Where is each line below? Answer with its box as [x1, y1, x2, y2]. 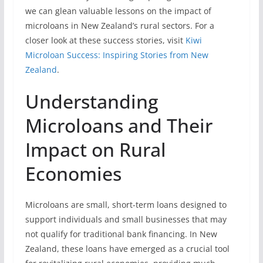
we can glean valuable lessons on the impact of [25, 5, 211, 16]
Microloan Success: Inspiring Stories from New [25, 49, 208, 60]
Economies [25, 161, 122, 186]
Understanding [25, 89, 159, 114]
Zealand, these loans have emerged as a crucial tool [25, 243, 230, 254]
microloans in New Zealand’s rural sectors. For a [25, 20, 214, 31]
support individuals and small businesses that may [25, 214, 227, 225]
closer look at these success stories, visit [25, 35, 186, 46]
